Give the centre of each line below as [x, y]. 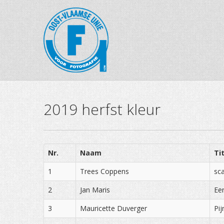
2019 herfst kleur [102, 109]
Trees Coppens [104, 171]
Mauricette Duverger [113, 208]
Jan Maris [95, 190]
